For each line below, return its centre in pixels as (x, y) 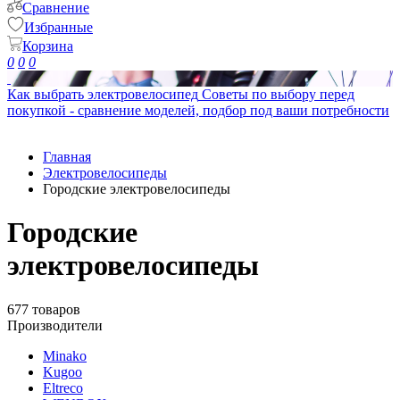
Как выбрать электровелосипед (103, 94)
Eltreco (63, 387)
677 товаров (44, 309)
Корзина (48, 46)
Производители (55, 325)
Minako (65, 355)
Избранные (58, 27)
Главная (67, 157)
